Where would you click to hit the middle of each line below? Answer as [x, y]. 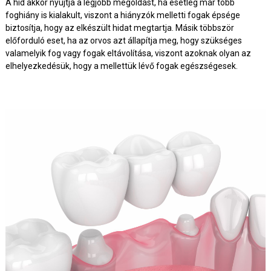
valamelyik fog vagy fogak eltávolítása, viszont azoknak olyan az [128, 53]
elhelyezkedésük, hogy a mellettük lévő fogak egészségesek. [121, 66]
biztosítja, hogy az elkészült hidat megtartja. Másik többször [119, 28]
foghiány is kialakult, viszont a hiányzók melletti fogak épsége [122, 15]
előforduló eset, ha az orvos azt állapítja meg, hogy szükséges [123, 40]
